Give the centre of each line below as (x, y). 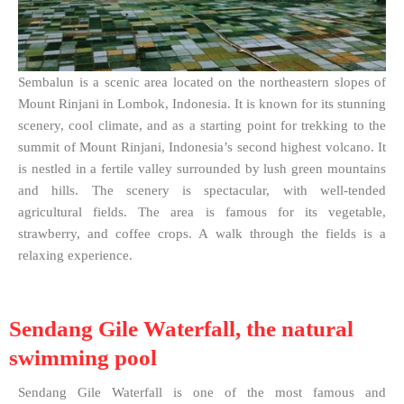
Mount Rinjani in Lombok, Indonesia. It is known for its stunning (202, 103)
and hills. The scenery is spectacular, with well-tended (202, 190)
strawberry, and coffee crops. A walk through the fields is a (202, 233)
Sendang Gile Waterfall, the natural (181, 328)
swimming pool (83, 357)
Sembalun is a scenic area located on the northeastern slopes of (202, 82)
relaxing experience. (75, 255)
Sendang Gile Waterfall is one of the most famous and (202, 392)
